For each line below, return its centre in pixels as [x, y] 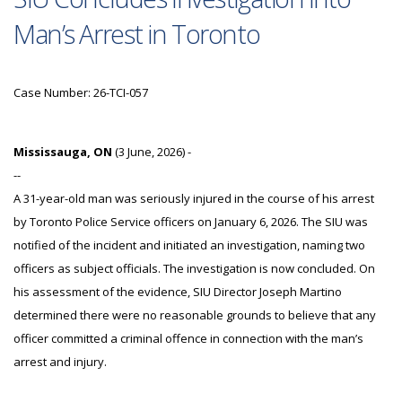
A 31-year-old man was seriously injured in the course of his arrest [194, 198]
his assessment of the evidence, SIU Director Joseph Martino [178, 292]
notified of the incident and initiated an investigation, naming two [189, 245]
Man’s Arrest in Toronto [137, 34]
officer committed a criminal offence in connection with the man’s [188, 338]
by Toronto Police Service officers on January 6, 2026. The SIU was [191, 222]
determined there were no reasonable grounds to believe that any [195, 315]
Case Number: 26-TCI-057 [85, 92]
